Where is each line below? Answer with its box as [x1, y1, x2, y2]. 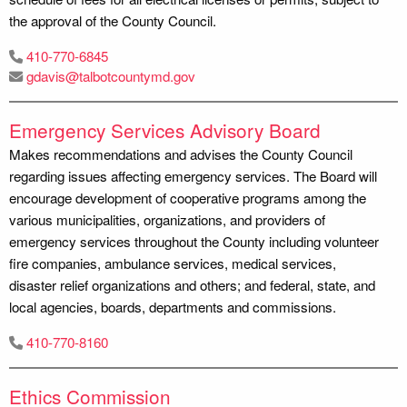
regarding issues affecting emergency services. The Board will [9, 165, 377, 185]
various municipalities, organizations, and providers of [9, 209, 325, 229]
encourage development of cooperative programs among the [9, 187, 366, 207]
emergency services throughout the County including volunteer [9, 231, 379, 251]
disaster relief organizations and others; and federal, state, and [9, 274, 375, 294]
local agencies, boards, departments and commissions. [9, 296, 336, 316]
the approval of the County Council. [9, 10, 216, 30]
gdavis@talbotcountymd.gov [26, 65, 195, 85]
